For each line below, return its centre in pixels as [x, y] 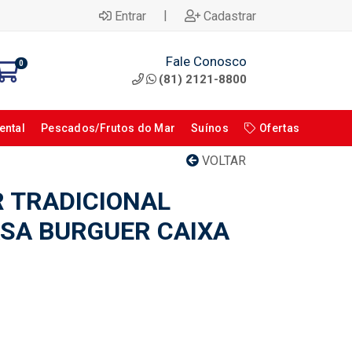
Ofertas [280, 128]
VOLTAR [222, 161]
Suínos [210, 128]
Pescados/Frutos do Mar [108, 128]
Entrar [130, 16]
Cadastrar [230, 16]
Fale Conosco [206, 61]
